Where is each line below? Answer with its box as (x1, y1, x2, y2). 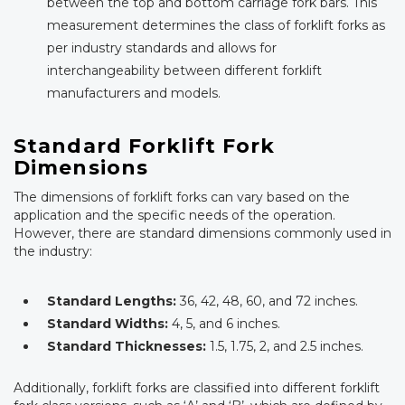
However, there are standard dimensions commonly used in (14, 225, 391, 242)
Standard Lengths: (47, 293, 176, 310)
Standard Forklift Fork (14, 133, 276, 158)
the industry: (14, 243, 92, 260)
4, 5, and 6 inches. (168, 316, 280, 333)
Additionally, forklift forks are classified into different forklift (14, 380, 380, 397)
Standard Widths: (47, 316, 168, 333)
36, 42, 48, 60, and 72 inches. (176, 293, 358, 310)
